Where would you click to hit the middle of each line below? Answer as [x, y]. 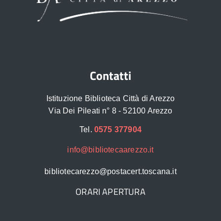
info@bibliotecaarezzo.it [110, 150]
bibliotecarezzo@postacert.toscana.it [110, 171]
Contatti [110, 75]
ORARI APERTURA [110, 192]
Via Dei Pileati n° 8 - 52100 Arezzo [110, 111]
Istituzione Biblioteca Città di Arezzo [110, 98]
